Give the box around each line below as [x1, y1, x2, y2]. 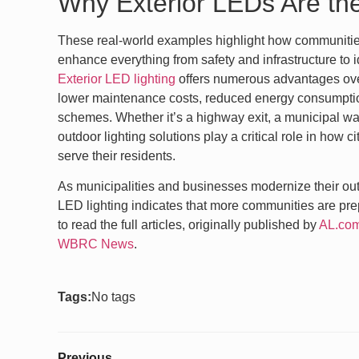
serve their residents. [58, 148, 175, 163]
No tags [91, 289, 135, 304]
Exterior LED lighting [58, 71, 175, 86]
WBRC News [58, 237, 134, 252]
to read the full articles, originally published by [58, 218, 319, 232]
